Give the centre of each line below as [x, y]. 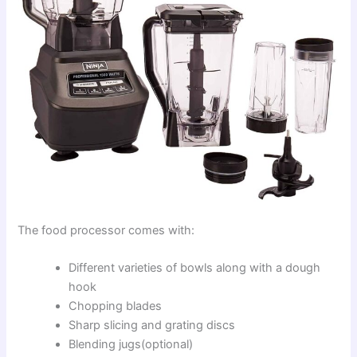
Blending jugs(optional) [131, 345]
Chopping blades [116, 306]
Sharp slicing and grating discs [152, 326]
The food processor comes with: [106, 231]
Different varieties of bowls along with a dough [195, 268]
